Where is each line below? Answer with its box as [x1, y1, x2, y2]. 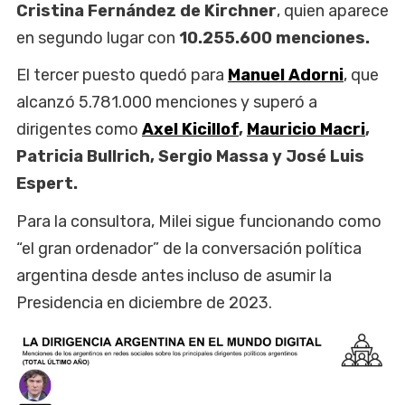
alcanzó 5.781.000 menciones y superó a [16, 92, 317, 113]
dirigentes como [16, 119, 142, 140]
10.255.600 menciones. [175, 28, 370, 49]
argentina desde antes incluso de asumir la [16, 265, 332, 286]
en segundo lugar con [16, 28, 175, 49]
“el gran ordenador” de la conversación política [16, 238, 362, 259]
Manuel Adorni [228, 65, 344, 86]
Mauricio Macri [247, 119, 365, 140]
